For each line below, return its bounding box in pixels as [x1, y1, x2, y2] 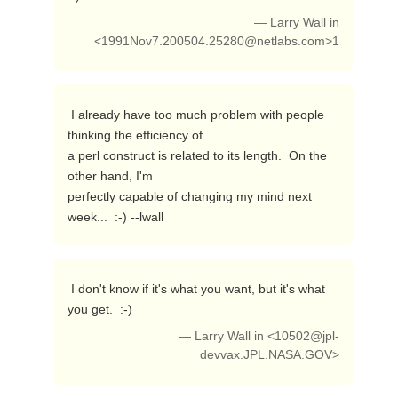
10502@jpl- [275, 330, 340, 343]
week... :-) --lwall [67, 210, 167, 224]
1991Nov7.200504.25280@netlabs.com [101, 35, 326, 48]
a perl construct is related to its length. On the [67, 148, 327, 163]
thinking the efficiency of [67, 128, 203, 142]
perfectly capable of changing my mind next [67, 189, 312, 203]
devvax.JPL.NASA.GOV [200, 348, 333, 362]
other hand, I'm [67, 169, 153, 183]
